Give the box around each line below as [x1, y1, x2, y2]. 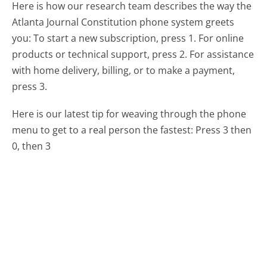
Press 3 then [195, 123, 252, 136]
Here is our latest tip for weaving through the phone [12, 107, 247, 120]
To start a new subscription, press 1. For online [33, 31, 244, 45]
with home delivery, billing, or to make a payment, [12, 63, 235, 77]
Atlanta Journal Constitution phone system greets [12, 15, 235, 29]
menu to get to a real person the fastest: [12, 123, 194, 136]
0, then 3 [12, 139, 51, 153]
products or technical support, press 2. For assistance [12, 47, 254, 61]
